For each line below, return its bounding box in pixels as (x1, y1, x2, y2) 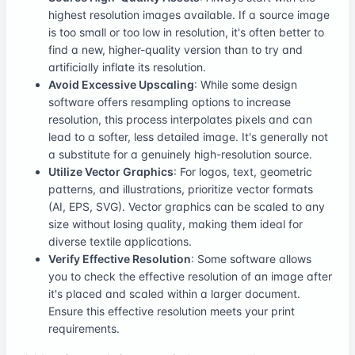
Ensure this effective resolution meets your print (48, 303, 295, 318)
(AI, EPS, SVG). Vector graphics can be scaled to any (48, 199, 325, 213)
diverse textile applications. (48, 234, 192, 248)
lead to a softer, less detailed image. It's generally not (48, 129, 328, 143)
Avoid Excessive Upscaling (48, 77, 194, 91)
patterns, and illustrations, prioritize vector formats (48, 181, 313, 196)
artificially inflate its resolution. (48, 59, 206, 74)
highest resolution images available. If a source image (48, 7, 330, 21)
